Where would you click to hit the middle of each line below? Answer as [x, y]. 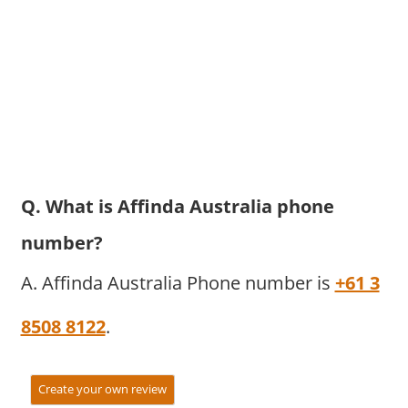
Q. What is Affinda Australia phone [177, 206]
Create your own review [102, 389]
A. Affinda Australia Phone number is [178, 283]
